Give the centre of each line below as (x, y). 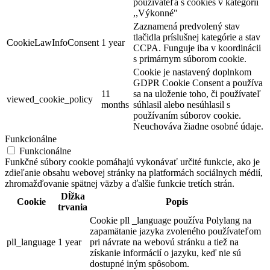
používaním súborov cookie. (187, 116)
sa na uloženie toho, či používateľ (197, 94)
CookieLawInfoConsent (53, 43)
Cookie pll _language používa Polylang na (171, 221)
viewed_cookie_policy (50, 99)
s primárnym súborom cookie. (190, 59)
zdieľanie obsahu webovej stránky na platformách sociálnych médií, (134, 173)
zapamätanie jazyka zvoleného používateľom (175, 231)
